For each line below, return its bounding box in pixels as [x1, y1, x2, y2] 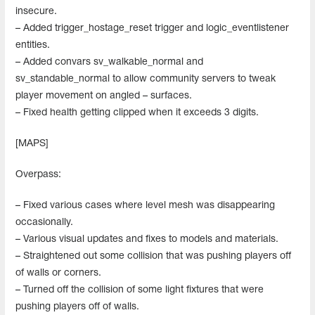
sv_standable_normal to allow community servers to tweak [15, 74, 276, 84]
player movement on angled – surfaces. [15, 91, 192, 101]
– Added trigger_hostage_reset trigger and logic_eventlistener [15, 23, 289, 33]
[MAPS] [15, 139, 49, 148]
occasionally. [15, 217, 73, 227]
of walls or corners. [15, 268, 101, 278]
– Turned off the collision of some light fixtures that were [15, 285, 264, 295]
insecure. [15, 6, 57, 16]
